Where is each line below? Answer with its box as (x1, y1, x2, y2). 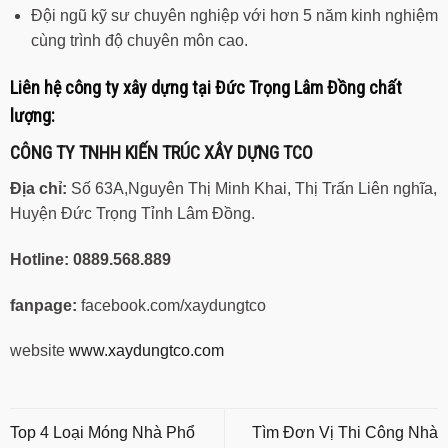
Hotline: (10, 250, 69, 268)
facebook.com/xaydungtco (77, 296, 266, 314)
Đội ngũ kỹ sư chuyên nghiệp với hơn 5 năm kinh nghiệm (30, 7, 438, 25)
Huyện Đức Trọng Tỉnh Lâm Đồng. (10, 205, 255, 223)
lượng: (10, 105, 55, 127)
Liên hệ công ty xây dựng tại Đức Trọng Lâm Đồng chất (10, 77, 402, 99)
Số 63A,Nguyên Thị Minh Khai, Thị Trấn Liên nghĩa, (67, 180, 437, 198)
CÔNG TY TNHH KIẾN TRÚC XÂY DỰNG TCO (10, 142, 313, 164)
